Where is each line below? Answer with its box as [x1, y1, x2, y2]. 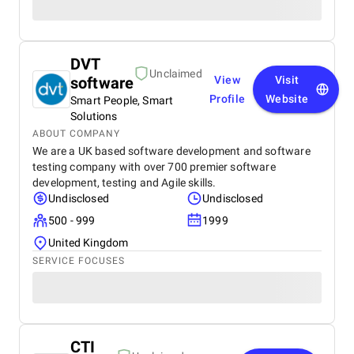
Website [265, 92, 309, 105]
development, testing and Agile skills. [32, 176, 217, 189]
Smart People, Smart [70, 94, 174, 107]
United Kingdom [48, 236, 129, 249]
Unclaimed [149, 67, 202, 80]
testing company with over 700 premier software [32, 160, 276, 173]
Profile [209, 92, 246, 105]
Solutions [70, 110, 118, 122]
